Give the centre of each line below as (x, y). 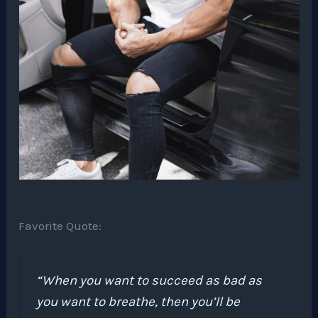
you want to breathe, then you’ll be (138, 302)
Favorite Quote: (60, 226)
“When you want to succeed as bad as (149, 281)
